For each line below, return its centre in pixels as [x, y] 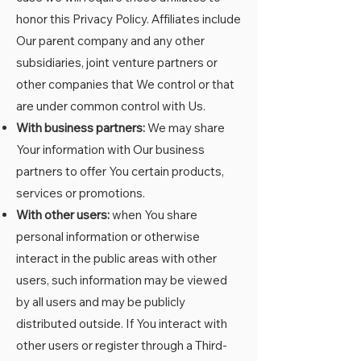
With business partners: [81, 128]
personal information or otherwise [108, 237]
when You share [154, 215]
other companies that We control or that [125, 84]
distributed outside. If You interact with [122, 324]
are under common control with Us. [111, 106]
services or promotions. [81, 193]
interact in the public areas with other [116, 258]
